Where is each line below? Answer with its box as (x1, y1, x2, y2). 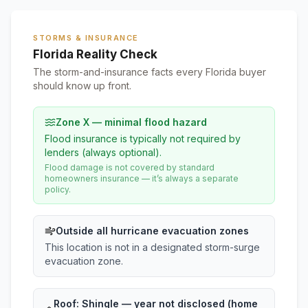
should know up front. (33, 80, 131, 91)
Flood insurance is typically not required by (45, 133, 241, 144)
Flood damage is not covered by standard (45, 162, 214, 173)
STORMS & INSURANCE (33, 33, 139, 43)
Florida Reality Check (33, 47, 157, 61)
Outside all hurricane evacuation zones (56, 225, 249, 236)
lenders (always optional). (45, 146, 162, 158)
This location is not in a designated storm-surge (45, 241, 260, 253)
